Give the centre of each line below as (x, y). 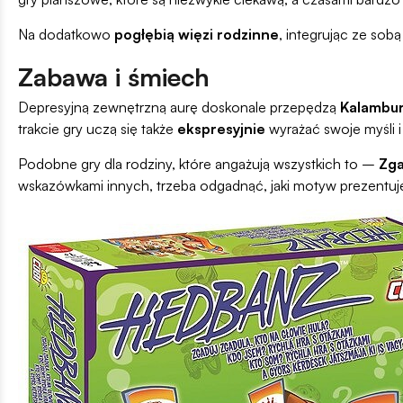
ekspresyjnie (221, 129)
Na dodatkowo (64, 35)
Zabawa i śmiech (114, 77)
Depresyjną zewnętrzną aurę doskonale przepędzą (179, 107)
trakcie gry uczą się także (98, 129)
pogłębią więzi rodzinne (195, 35)
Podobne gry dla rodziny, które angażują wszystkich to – (197, 164)
